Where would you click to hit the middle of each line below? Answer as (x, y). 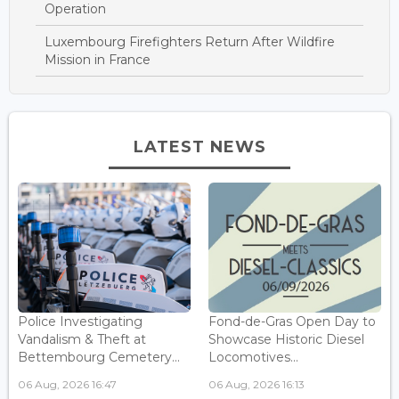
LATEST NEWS (199, 147)
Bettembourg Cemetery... (99, 358)
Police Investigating (80, 322)
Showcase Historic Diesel (286, 340)
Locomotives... (253, 358)
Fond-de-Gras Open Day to (292, 322)
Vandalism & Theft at (82, 340)
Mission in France (98, 59)
